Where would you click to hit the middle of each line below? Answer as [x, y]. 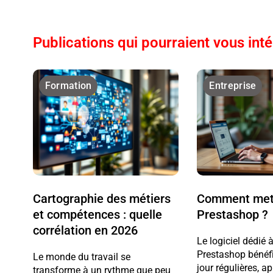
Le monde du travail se [81, 257]
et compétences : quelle [97, 214]
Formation [68, 85]
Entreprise [233, 85]
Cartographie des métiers [101, 198]
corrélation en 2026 [85, 230]
